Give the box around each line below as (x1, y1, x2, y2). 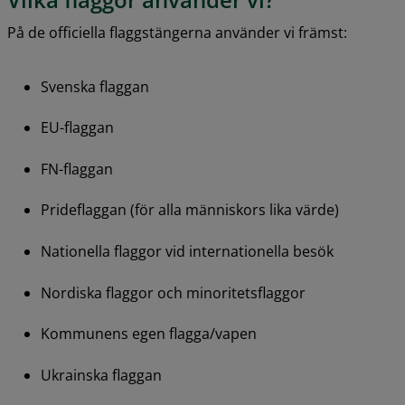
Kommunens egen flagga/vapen (40, 324, 257, 344)
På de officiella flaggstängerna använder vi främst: (7, 22, 347, 42)
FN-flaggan (40, 158, 113, 179)
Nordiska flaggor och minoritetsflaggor (40, 282, 306, 303)
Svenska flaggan (40, 76, 149, 97)
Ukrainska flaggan (40, 364, 162, 385)
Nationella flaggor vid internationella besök (40, 241, 334, 262)
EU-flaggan (40, 118, 114, 138)
